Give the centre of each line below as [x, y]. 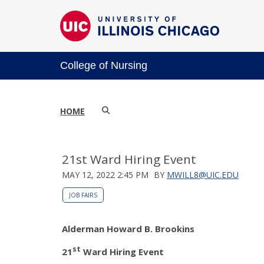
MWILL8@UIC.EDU [203, 174]
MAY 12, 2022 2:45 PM [105, 174]
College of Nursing [104, 65]
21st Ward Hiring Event [129, 159]
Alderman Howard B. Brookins [128, 228]
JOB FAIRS [83, 195]
